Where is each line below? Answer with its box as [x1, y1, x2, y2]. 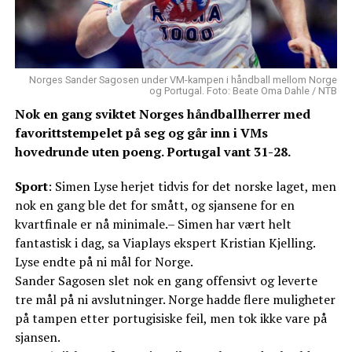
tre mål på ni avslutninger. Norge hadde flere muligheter [14, 291, 335, 309]
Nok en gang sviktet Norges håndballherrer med [14, 105, 310, 123]
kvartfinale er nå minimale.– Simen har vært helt [14, 215, 291, 233]
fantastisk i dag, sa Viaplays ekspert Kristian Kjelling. [14, 234, 316, 252]
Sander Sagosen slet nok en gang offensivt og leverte [14, 272, 317, 290]
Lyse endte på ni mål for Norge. [14, 253, 193, 271]
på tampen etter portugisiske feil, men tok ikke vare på [14, 310, 327, 328]
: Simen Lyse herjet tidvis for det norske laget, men [47, 178, 336, 196]
